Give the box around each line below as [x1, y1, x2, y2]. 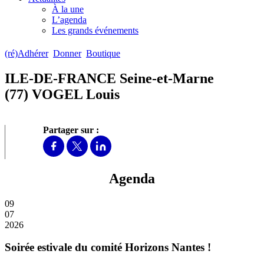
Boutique [86, 48, 120, 59]
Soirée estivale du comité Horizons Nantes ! [5, 241, 211, 254]
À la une [52, 4, 84, 14]
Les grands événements [52, 25, 138, 35]
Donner [53, 48, 81, 59]
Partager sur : [43, 124, 99, 135]
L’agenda [52, 14, 87, 25]
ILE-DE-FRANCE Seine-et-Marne [5, 70, 214, 86]
